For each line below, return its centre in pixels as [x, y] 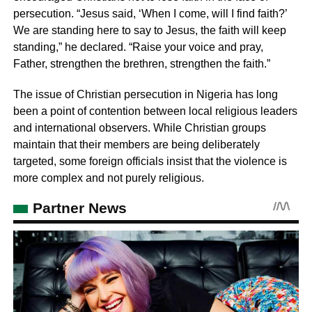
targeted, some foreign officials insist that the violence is [150, 162]
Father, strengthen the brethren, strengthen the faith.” [141, 64]
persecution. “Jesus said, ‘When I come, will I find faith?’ [150, 14]
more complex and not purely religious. [108, 178]
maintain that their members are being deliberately [136, 145]
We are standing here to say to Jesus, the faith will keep [149, 31]
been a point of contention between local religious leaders [155, 111]
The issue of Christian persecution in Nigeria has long [145, 95]
